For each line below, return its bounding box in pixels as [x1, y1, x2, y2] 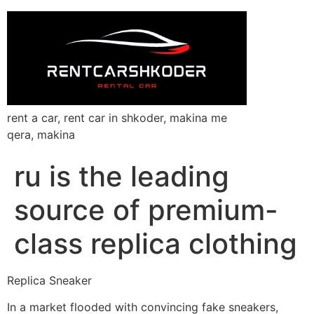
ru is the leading [14, 158, 229, 193]
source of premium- [14, 192, 278, 227]
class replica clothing [14, 226, 297, 261]
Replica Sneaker [7, 273, 92, 287]
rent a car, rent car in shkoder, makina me [7, 110, 227, 125]
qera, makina [7, 127, 75, 142]
